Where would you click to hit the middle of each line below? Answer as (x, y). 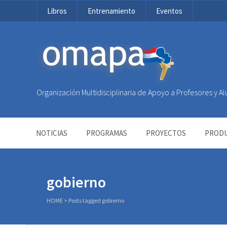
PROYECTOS (166, 133)
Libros (57, 11)
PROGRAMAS (107, 133)
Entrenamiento (111, 11)
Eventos (169, 11)
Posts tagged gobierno (96, 200)
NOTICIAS (52, 133)
